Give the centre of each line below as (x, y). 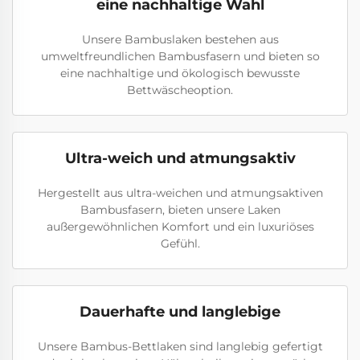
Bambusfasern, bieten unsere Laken (180, 210)
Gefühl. (180, 243)
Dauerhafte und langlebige (180, 312)
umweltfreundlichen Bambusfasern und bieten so (180, 56)
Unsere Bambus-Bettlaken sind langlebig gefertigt (180, 346)
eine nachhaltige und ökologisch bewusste (180, 73)
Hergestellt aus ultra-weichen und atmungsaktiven (180, 193)
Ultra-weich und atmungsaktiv (180, 158)
